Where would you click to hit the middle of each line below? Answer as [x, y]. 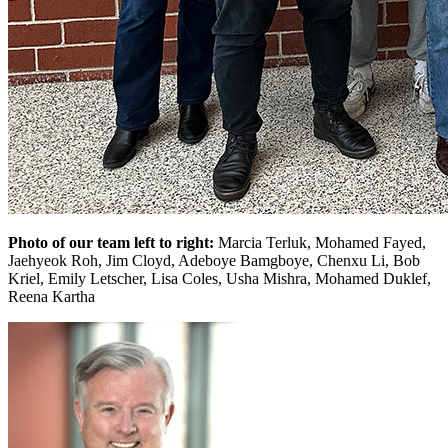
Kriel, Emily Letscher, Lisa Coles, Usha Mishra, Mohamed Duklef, [219, 278]
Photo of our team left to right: [111, 242]
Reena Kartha [51, 296]
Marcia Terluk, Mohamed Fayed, [320, 242]
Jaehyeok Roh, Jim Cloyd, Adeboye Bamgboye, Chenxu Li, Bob [214, 260]
